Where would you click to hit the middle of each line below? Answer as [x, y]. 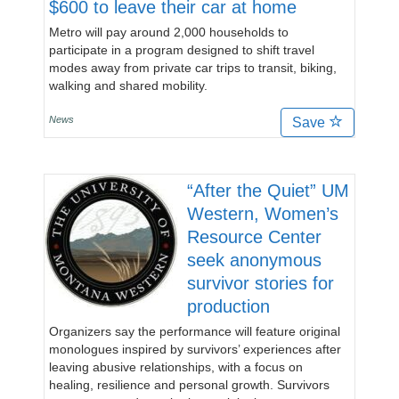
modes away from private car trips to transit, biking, [193, 68]
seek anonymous [254, 260]
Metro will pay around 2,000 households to [169, 32]
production [228, 306]
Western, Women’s [263, 214]
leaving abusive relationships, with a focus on [176, 367]
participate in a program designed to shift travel [182, 50]
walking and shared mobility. [128, 85]
